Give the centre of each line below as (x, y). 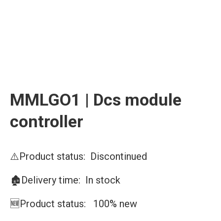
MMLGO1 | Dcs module (96, 100)
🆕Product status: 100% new (74, 204)
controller (47, 121)
